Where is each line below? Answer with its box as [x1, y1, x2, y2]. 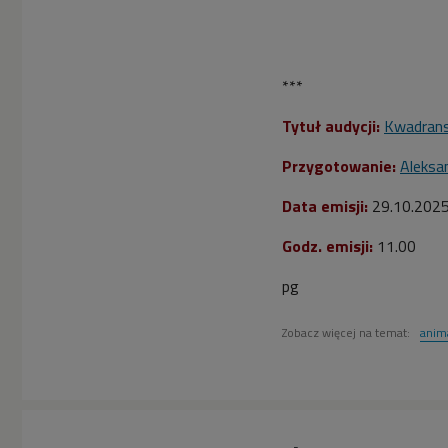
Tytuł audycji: [282, 114, 380, 139]
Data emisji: [282, 194, 368, 219]
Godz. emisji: [282, 234, 373, 259]
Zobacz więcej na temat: [282, 323, 413, 343]
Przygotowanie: [282, 154, 400, 179]
